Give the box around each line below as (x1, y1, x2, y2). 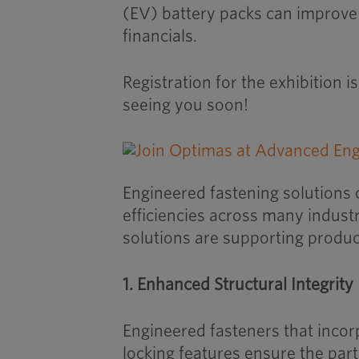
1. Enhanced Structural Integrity (123, 275, 354, 293)
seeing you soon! (123, 96, 249, 114)
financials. (123, 27, 198, 45)
